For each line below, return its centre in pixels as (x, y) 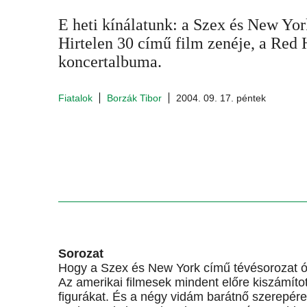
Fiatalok (75, 98)
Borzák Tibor (134, 98)
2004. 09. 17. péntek (221, 98)
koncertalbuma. (110, 62)
